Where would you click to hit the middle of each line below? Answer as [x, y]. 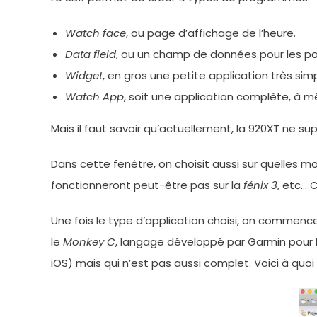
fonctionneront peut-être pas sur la [147, 185]
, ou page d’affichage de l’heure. [211, 33]
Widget [84, 75]
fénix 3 [260, 185]
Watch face [96, 33]
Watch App [94, 97]
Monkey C [89, 242]
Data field [91, 54]
